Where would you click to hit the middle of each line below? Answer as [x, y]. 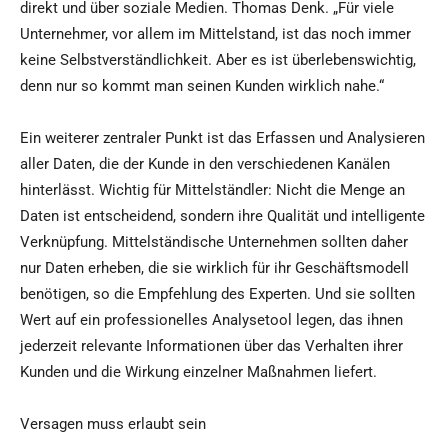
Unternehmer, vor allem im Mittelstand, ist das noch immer [215, 34]
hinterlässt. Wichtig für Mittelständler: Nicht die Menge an [212, 190]
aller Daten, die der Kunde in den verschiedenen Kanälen [205, 164]
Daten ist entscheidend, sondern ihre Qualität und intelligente [222, 216]
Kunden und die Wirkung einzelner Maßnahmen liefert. [198, 372]
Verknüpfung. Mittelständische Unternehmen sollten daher [214, 242]
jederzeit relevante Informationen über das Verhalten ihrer [211, 346]
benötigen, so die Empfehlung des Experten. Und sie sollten [217, 294]
